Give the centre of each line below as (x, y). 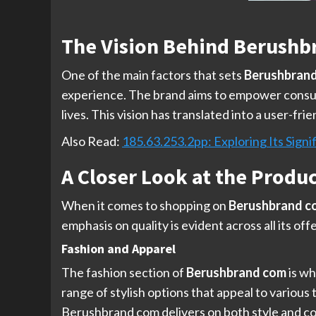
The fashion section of (124, 273)
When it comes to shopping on (145, 206)
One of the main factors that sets (153, 75)
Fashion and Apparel (119, 249)
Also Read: (92, 141)
